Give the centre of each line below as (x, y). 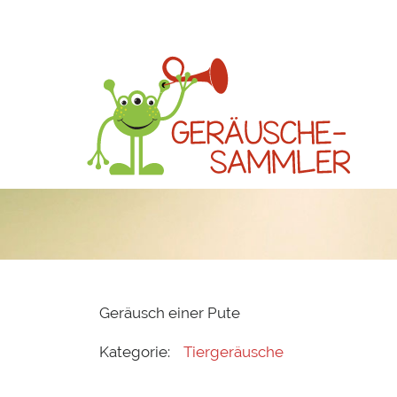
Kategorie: (135, 351)
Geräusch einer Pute (170, 313)
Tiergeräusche (234, 351)
